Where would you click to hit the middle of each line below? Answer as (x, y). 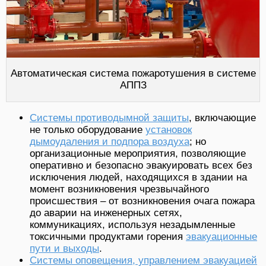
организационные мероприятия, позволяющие (138, 153)
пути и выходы (64, 248)
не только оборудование (88, 129)
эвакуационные (221, 236)
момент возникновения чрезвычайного (119, 189)
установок (169, 129)
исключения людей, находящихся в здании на (138, 177)
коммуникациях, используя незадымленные (132, 224)
